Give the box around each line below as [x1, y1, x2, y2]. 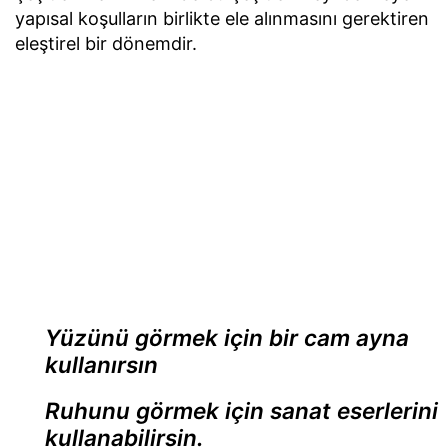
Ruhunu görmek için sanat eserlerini [45, 397, 438, 425]
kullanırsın [45, 351, 158, 379]
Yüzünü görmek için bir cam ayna [45, 324, 409, 352]
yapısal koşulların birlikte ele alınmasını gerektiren [15, 7, 429, 29]
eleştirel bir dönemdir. [15, 32, 197, 54]
